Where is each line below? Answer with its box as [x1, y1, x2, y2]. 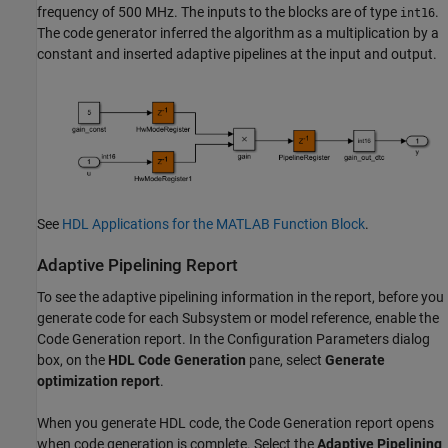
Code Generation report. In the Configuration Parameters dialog [37, 330, 430, 347]
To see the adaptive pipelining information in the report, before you [37, 288, 444, 305]
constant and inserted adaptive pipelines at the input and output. [37, 46, 437, 63]
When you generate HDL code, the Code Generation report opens [37, 414, 434, 431]
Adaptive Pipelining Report [37, 256, 238, 276]
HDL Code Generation [108, 351, 246, 368]
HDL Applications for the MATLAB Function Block [62, 216, 365, 233]
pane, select [246, 351, 325, 368]
